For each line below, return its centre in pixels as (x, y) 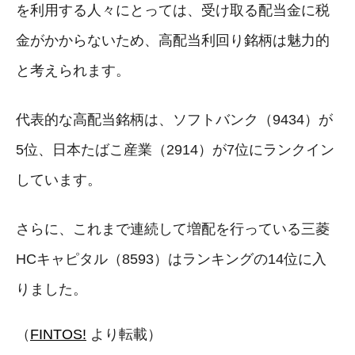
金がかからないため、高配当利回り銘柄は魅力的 (173, 40)
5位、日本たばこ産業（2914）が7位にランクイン (175, 149)
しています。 (59, 179)
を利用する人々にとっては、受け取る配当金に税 (173, 10)
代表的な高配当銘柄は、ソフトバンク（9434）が (174, 119)
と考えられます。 (73, 70)
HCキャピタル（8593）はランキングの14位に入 (171, 259)
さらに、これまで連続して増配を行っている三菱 (173, 229)
